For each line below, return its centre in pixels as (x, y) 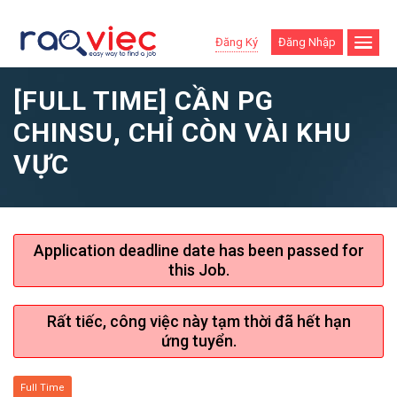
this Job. (198, 269)
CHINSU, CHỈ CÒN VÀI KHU (183, 132)
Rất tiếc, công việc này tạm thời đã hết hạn (198, 321)
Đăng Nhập (307, 43)
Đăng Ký (236, 42)
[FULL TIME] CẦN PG (144, 100)
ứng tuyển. (198, 340)
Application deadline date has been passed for (198, 250)
